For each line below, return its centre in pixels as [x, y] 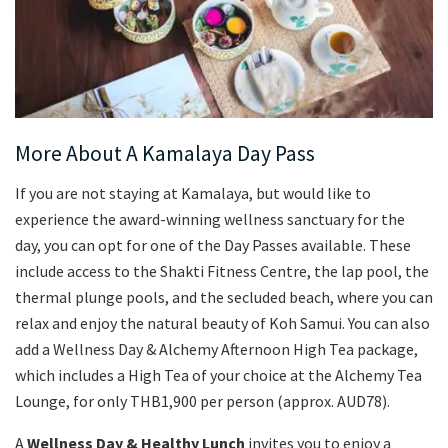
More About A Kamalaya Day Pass [165, 154]
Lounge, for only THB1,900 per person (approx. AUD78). [202, 400]
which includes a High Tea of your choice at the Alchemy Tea [218, 374]
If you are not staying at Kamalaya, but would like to [193, 192]
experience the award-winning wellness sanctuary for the [210, 218]
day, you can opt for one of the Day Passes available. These [213, 244]
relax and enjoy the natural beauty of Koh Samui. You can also [222, 322]
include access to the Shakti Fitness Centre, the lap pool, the [222, 270]
